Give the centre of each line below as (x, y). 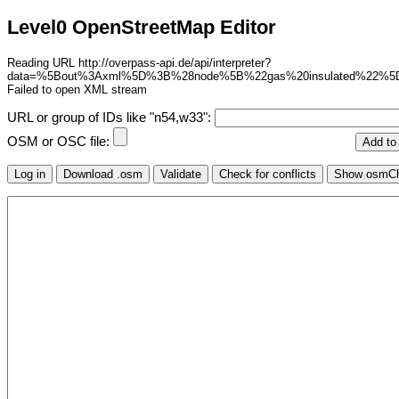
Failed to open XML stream (77, 89)
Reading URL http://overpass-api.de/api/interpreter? (139, 62)
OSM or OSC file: (60, 142)
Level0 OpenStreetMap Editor (142, 28)
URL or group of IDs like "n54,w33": (111, 118)
